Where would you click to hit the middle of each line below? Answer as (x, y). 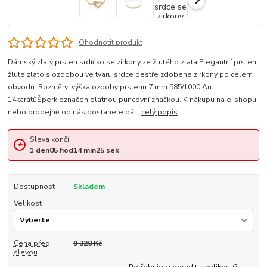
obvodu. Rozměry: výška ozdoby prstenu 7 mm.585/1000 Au (110, 87)
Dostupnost (34, 186)
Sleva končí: (50, 139)
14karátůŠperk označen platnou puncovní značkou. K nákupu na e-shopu (132, 100)
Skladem (89, 186)
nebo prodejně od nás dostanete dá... (75, 112)
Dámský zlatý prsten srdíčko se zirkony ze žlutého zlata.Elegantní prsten (132, 62)
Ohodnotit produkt (110, 43)
